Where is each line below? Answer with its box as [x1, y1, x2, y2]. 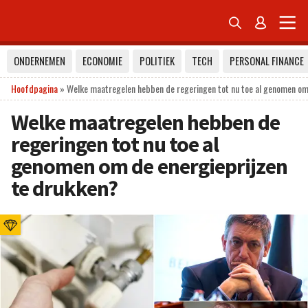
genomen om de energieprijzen [11, 153, 288, 180]
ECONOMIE [82, 54, 122, 68]
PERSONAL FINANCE [230, 54, 304, 68]
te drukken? [11, 175, 118, 202]
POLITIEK [140, 54, 175, 68]
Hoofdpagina [11, 81, 58, 96]
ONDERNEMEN [14, 54, 65, 68]
